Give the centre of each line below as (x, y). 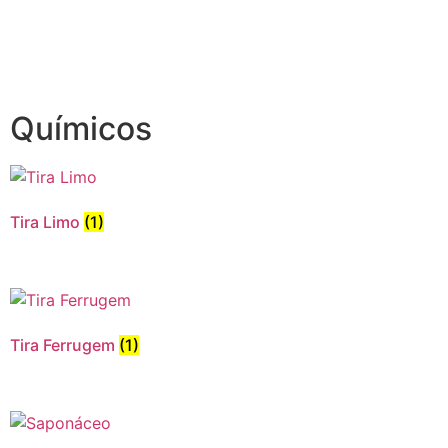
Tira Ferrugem (64, 345)
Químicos (81, 129)
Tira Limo (47, 222)
